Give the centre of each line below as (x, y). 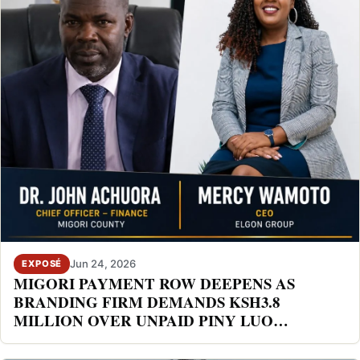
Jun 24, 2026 (103, 264)
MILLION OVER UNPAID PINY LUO (143, 320)
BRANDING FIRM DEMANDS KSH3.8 (147, 301)
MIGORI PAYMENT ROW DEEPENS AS (154, 283)
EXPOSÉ (42, 263)
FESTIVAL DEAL (75, 338)
